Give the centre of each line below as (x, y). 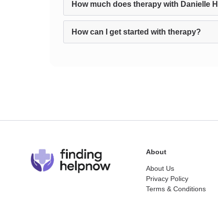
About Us (160, 168)
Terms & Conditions (176, 189)
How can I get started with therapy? (136, 32)
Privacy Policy (167, 179)
